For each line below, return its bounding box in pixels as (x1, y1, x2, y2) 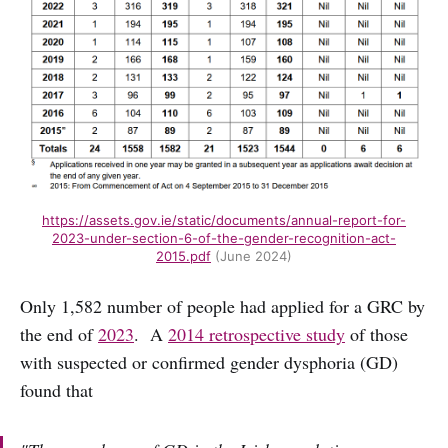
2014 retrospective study (168, 322, 345, 347)
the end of (20, 322, 98, 347)
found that (20, 378, 93, 403)
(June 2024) (211, 248, 292, 265)
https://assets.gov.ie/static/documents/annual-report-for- (42, 212, 406, 229)
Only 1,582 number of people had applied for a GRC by (20, 294, 425, 319)
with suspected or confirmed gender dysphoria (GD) (20, 350, 398, 375)
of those (345, 322, 408, 347)
